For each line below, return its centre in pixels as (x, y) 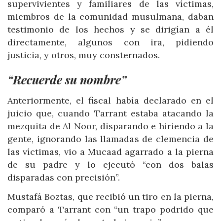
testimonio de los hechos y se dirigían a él (110, 29)
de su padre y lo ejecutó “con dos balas (110, 164)
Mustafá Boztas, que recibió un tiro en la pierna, (110, 197)
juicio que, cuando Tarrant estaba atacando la (110, 113)
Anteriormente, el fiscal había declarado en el (110, 100)
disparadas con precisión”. (64, 177)
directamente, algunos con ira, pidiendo (110, 42)
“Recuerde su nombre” (67, 79)
